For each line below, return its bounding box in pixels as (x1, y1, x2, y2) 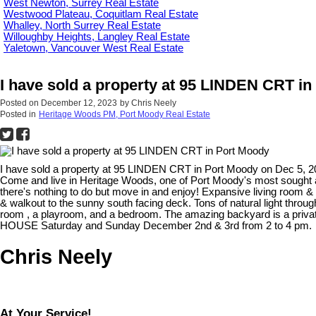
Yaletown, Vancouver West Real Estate (4, 42, 183, 54)
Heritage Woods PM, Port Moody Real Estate (39, 109, 210, 119)
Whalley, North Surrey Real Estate (4, 19, 161, 31)
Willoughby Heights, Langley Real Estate (4, 30, 190, 42)
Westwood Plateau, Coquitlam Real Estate (4, 8, 198, 20)
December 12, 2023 (41, 97, 117, 108)
